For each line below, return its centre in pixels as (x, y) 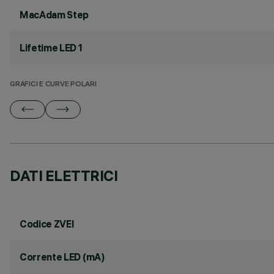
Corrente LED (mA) (62, 257)
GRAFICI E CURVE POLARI (53, 85)
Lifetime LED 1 (51, 48)
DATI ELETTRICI (64, 176)
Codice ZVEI (47, 224)
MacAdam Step (54, 15)
